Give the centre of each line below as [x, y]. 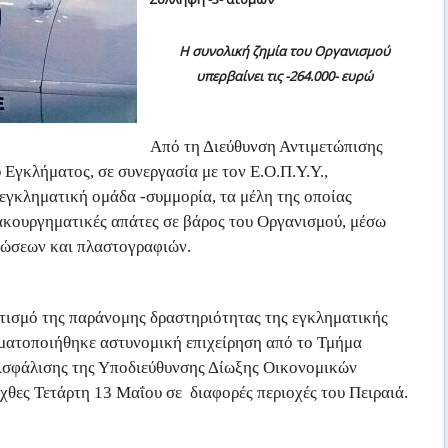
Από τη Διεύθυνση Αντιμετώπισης [266, 146]
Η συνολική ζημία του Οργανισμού [284, 51]
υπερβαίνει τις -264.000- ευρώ [284, 76]
